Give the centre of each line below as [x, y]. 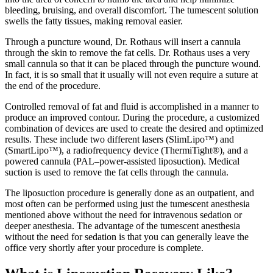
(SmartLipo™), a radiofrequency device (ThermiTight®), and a [126, 151]
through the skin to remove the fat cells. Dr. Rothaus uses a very [127, 53]
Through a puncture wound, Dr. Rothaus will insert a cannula [123, 42]
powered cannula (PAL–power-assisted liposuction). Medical [122, 161]
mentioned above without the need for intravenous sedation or [123, 215]
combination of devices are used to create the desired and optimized [134, 129]
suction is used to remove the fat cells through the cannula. [117, 172]
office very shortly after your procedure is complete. [104, 248]
